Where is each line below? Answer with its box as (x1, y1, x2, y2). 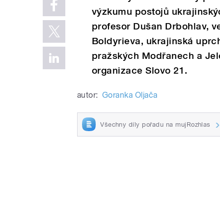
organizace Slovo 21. (92, 64, 188, 76)
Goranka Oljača (102, 90, 158, 100)
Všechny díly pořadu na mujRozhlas (100, 120, 211, 128)
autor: (77, 90, 98, 100)
